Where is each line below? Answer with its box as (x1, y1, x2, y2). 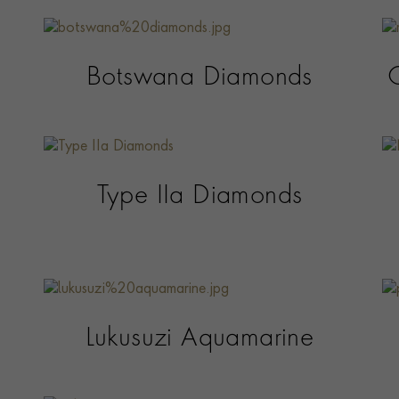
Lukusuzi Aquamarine (85, 326, 314, 352)
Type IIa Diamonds (96, 183, 303, 209)
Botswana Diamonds (86, 66, 313, 92)
